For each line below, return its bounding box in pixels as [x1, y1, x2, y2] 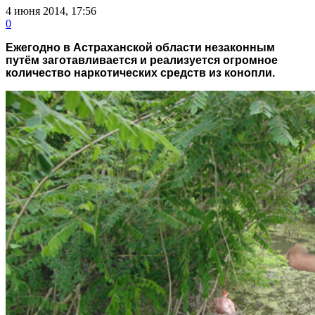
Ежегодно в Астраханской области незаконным [6, 41, 275, 53]
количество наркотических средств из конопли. [6, 66, 278, 79]
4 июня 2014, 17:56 [6, 4, 96, 17]
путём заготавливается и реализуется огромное [6, 53, 278, 66]
